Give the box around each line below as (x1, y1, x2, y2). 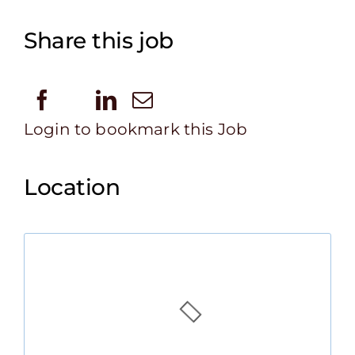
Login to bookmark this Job (24, 120, 248, 139)
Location (24, 174, 120, 201)
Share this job (24, 27, 174, 55)
